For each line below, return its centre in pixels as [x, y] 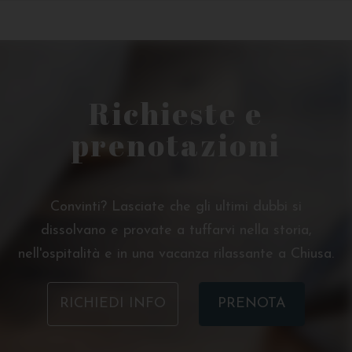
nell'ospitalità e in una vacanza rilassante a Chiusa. [176, 254]
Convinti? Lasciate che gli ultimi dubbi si [176, 207]
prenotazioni [176, 145]
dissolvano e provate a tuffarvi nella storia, [176, 230]
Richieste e [176, 113]
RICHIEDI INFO [113, 303]
